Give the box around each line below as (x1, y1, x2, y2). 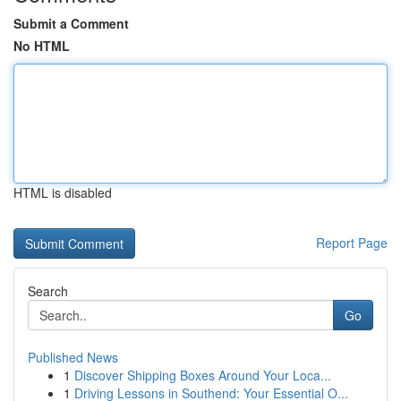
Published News (28, 348, 118, 366)
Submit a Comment (13, 14, 129, 32)
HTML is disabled (13, 183, 112, 201)
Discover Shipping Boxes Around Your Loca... (74, 366, 331, 384)
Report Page (316, 234, 388, 252)
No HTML (13, 37, 70, 55)
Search (28, 282, 68, 300)
